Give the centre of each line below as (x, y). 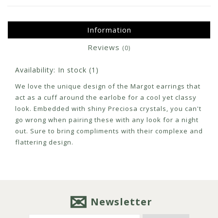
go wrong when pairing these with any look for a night (107, 120)
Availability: (36, 70)
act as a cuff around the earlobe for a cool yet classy (106, 98)
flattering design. (45, 142)
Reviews (105, 47)
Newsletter (121, 202)
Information (109, 30)
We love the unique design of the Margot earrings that (108, 86)
